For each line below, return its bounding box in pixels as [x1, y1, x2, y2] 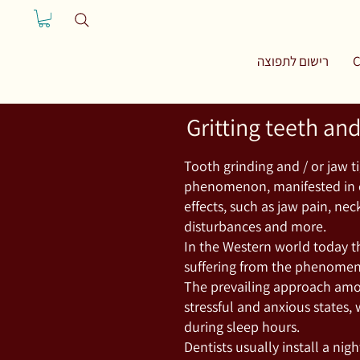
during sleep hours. [183, 317, 300, 336]
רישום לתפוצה [256, 52, 329, 70]
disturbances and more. [183, 216, 326, 235]
